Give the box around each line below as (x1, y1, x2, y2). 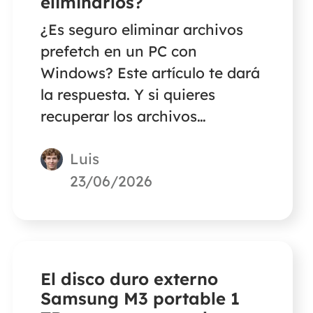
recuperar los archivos (40, 106, 197, 125)
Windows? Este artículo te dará (40, 63, 260, 82)
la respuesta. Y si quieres (40, 85, 215, 103)
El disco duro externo (40, 268, 218, 289)
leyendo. (40, 171, 100, 190)
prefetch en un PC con (40, 41, 197, 60)
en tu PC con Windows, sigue (40, 150, 246, 168)
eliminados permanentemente (40, 128, 252, 147)
